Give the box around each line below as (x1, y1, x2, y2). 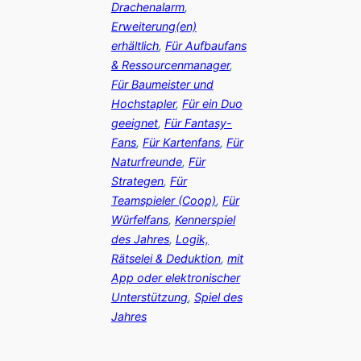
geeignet (110, 116, 158, 131)
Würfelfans (110, 213, 168, 227)
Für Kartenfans (142, 135, 220, 150)
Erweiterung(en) (110, 19, 197, 34)
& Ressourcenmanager (110, 58, 230, 73)
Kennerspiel (174, 213, 235, 227)
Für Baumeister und (110, 77, 214, 92)
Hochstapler (110, 97, 176, 111)
